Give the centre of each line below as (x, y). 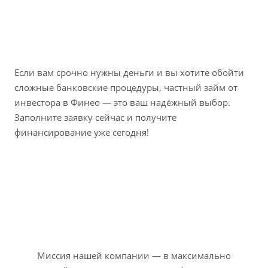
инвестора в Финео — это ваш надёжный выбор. (122, 103)
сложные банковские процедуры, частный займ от (126, 88)
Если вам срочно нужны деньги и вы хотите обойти (129, 73)
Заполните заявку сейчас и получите (95, 118)
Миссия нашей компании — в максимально (134, 255)
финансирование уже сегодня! (82, 133)
